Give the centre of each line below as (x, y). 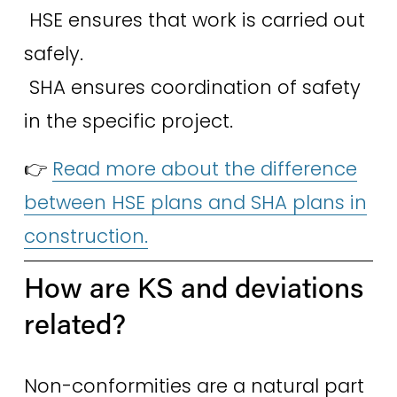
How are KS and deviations (193, 287)
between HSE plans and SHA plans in (195, 203)
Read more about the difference (204, 169)
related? (78, 323)
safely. (53, 54)
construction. (86, 237)
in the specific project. (131, 121)
